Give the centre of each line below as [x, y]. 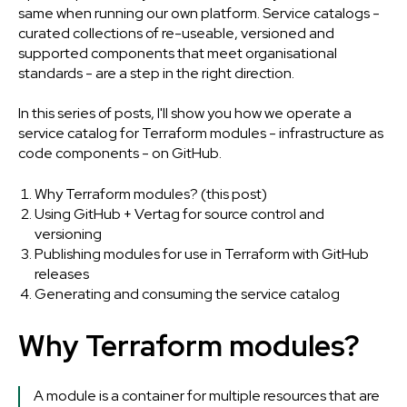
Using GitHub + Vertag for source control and [179, 213]
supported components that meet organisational [178, 53]
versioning [68, 233]
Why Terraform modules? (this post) [150, 194]
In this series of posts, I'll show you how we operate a [185, 114]
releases [61, 273]
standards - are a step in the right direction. [156, 73]
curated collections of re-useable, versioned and [176, 33]
